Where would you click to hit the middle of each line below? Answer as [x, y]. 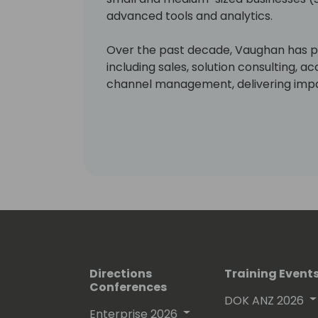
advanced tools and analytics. [190, 16]
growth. [128, 101]
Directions [121, 273]
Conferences [128, 287]
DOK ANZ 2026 [264, 300]
